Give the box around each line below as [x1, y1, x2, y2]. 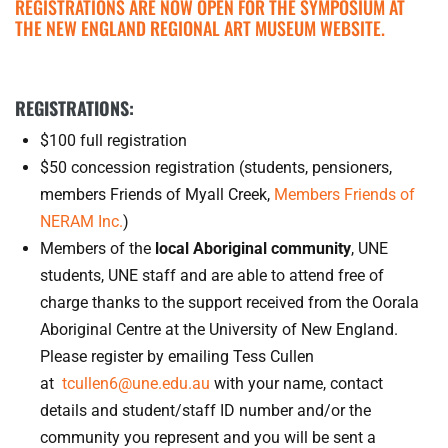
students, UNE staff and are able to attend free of [40, 266, 384, 286]
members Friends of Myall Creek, [40, 185, 274, 205]
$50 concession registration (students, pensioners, [40, 158, 392, 178]
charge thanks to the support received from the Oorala [40, 293, 419, 313]
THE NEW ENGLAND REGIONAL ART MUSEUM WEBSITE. [15, 15, 385, 42]
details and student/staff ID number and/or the [40, 401, 371, 421]
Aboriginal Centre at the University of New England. [40, 320, 398, 340]
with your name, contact [210, 374, 383, 394]
